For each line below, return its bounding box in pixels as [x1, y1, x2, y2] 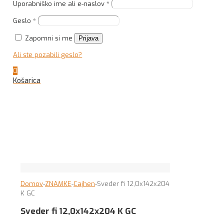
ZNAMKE [45, 179, 71, 188]
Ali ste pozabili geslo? [13, 50, 82, 59]
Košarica [13, 76, 41, 86]
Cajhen [73, 179, 95, 188]
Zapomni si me [25, 34, 73, 43]
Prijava [78, 34, 99, 42]
